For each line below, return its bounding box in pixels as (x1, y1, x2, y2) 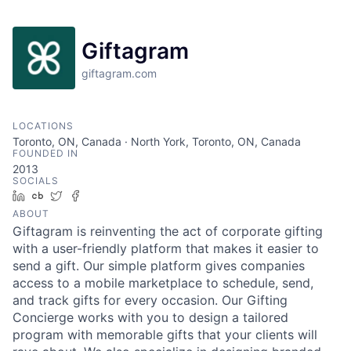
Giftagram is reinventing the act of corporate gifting (13, 223, 323, 240)
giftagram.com (81, 67, 157, 81)
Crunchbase (49, 189, 111, 203)
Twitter (68, 189, 103, 203)
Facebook (87, 189, 138, 203)
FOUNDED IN (13, 147, 78, 160)
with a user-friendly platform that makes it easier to (13, 241, 319, 257)
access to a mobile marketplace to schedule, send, (13, 275, 313, 291)
